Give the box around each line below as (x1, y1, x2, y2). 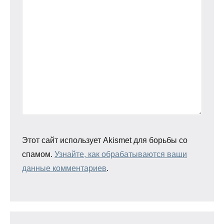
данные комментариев (22, 164, 106, 173)
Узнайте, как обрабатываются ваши (54, 150, 187, 159)
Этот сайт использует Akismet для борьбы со (22, 136, 187, 145)
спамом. (22, 150, 54, 159)
